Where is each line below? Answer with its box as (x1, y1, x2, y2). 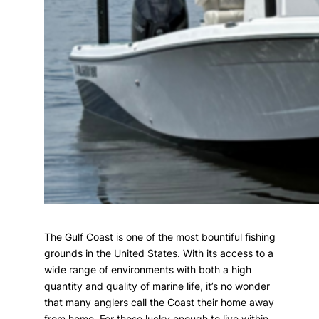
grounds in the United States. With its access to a (44, 247, 274, 260)
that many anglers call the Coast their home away (44, 296, 275, 309)
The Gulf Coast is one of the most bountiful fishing (44, 231, 276, 244)
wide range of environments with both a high (44, 263, 252, 276)
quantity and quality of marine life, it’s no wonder (44, 280, 271, 293)
